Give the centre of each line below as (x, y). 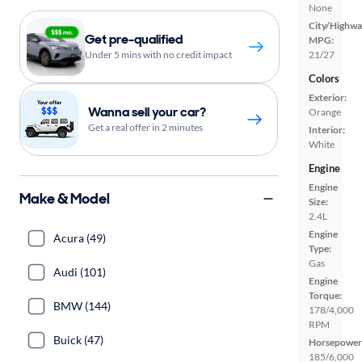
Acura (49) (80, 238)
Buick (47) (78, 340)
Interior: (327, 130)
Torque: (325, 295)
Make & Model (65, 198)
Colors (324, 78)
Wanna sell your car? (147, 112)
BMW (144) (82, 306)
